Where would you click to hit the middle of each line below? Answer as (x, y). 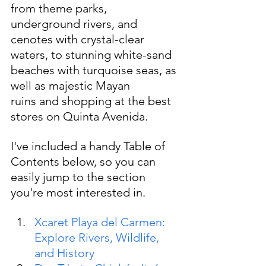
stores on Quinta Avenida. (79, 116)
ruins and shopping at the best (92, 101)
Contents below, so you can (85, 161)
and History (64, 253)
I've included (44, 146)
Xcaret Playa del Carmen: (101, 222)
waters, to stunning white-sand (93, 54)
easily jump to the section (80, 177)
